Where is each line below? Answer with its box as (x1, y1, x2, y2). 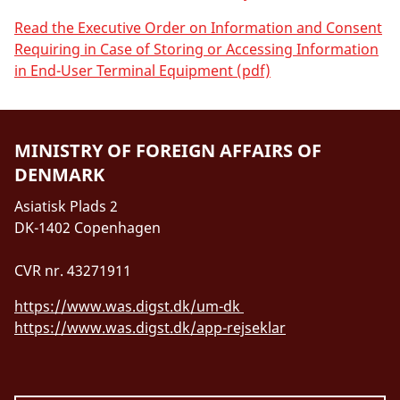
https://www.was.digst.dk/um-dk (14, 296, 244, 316)
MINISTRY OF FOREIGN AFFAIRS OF (14, 137, 321, 162)
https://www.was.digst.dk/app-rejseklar (14, 317, 286, 337)
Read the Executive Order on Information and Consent (14, 17, 382, 37)
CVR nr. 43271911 (14, 260, 131, 280)
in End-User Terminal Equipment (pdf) (14, 60, 271, 80)
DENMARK (14, 162, 104, 187)
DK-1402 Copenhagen (14, 217, 161, 237)
